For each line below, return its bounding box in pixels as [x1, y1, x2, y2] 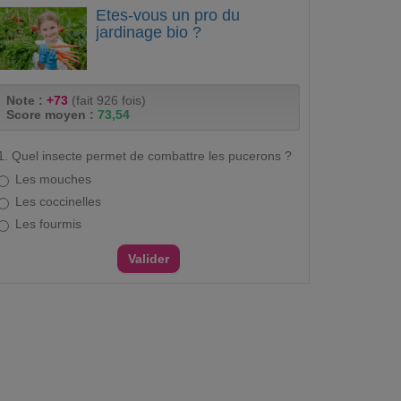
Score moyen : [6, 107, 98, 122]
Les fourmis [15, 217, 81, 231]
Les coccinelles [15, 194, 101, 209]
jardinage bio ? [96, 23, 201, 41]
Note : [6, 93, 47, 107]
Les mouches [15, 172, 91, 186]
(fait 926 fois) [68, 93, 146, 107]
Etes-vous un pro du [96, 6, 240, 24]
